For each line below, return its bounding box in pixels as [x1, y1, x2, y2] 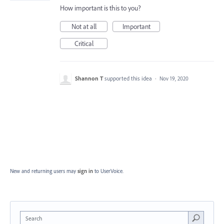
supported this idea [104, 74, 153, 82]
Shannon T [75, 74, 103, 82]
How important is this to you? [60, 3, 141, 12]
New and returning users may [10, 167, 77, 174]
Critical [74, 38, 93, 48]
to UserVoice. [94, 167, 123, 174]
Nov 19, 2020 [159, 74, 188, 82]
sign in [77, 167, 93, 174]
